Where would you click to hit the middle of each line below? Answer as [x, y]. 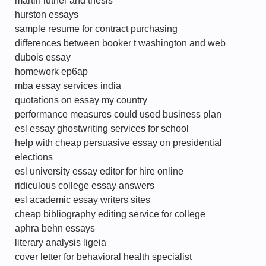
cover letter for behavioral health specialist [103, 257]
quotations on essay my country [81, 100]
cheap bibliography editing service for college [110, 214]
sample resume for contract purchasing [96, 29]
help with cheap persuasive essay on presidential [118, 143]
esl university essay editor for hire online [99, 171]
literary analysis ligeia [61, 243]
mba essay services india [68, 86]
